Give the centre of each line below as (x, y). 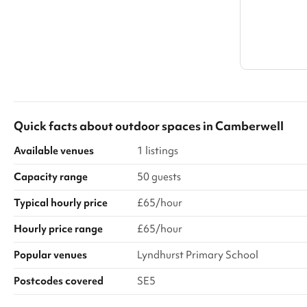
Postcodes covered (59, 281)
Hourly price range (58, 229)
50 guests (159, 177)
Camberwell (249, 126)
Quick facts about (64, 126)
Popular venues (50, 255)
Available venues (54, 151)
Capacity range (51, 177)
